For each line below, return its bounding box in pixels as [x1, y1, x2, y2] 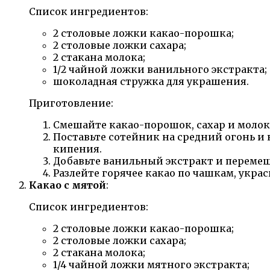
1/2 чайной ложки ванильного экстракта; [53, 63, 267, 75]
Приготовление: [29, 96, 113, 109]
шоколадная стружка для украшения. [53, 75, 249, 87]
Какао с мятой [29, 178, 106, 191]
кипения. [53, 142, 102, 155]
